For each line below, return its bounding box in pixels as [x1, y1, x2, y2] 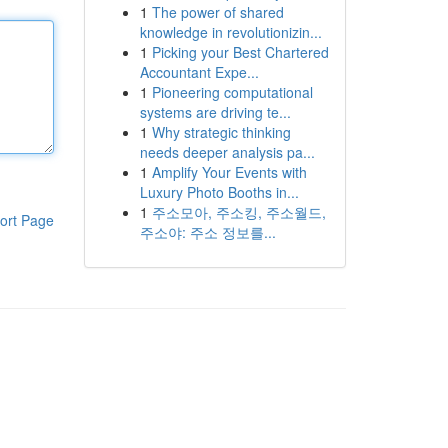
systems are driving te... [139, 102, 291, 122]
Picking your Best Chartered [151, 42, 329, 62]
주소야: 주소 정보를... [139, 222, 276, 242]
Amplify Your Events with [151, 162, 307, 182]
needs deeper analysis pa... [139, 142, 315, 162]
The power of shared [151, 2, 284, 22]
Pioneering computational [151, 82, 313, 102]
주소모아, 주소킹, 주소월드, [151, 202, 326, 222]
